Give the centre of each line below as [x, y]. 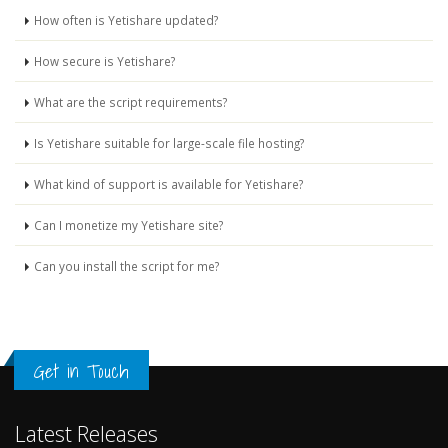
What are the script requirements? [130, 102]
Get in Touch [81, 371]
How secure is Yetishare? [104, 61]
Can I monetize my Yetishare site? [128, 225]
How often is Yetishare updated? [126, 20]
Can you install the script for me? [126, 266]
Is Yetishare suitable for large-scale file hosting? [169, 143]
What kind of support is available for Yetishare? [168, 184]
